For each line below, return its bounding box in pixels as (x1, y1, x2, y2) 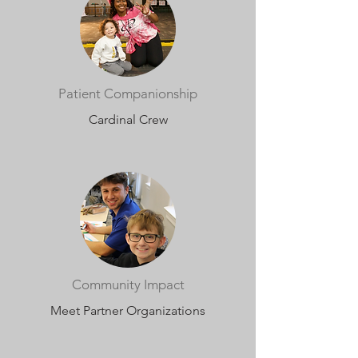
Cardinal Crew (88, 112, 168, 127)
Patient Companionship (58, 86, 197, 101)
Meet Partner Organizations (50, 303, 205, 318)
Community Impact (71, 276, 185, 292)
